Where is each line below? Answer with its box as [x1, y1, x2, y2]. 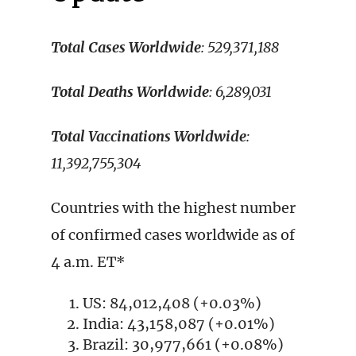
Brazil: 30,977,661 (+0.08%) [83, 335, 284, 354]
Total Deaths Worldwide [51, 83, 209, 101]
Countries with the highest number [51, 199, 296, 217]
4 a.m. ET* [51, 253, 126, 271]
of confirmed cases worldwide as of [51, 226, 295, 244]
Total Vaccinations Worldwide [51, 127, 246, 145]
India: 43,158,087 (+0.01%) [83, 315, 275, 333]
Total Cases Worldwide [51, 38, 201, 56]
